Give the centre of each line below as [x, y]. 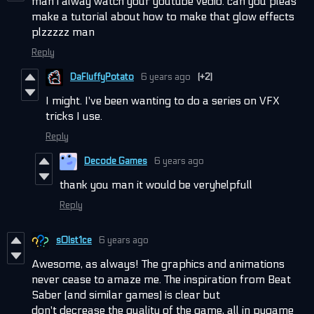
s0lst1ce [74, 241]
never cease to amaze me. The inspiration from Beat [161, 279]
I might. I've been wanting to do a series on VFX [163, 100]
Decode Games [116, 162]
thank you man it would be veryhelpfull [156, 184]
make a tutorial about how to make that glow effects [163, 16]
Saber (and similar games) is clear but [126, 294]
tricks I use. [74, 116]
